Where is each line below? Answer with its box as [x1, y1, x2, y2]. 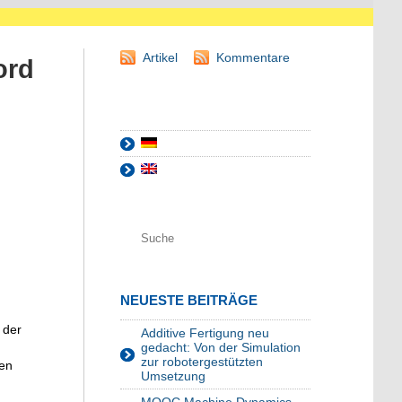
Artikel [143, 50, 178, 66]
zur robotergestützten [141, 354, 263, 370]
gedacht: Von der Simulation [141, 340, 301, 355]
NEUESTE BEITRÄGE [120, 293, 258, 309]
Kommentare [216, 50, 290, 66]
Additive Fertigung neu [141, 326, 269, 341]
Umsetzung [141, 369, 205, 384]
